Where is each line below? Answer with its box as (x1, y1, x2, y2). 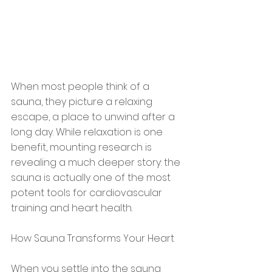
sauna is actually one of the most (11, 171, 173, 185)
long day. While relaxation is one (11, 125, 165, 140)
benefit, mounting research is (11, 140, 154, 155)
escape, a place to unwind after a (11, 110, 177, 124)
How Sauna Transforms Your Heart (11, 231, 174, 246)
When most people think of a (11, 80, 152, 94)
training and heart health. (11, 201, 132, 216)
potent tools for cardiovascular (11, 186, 165, 200)
